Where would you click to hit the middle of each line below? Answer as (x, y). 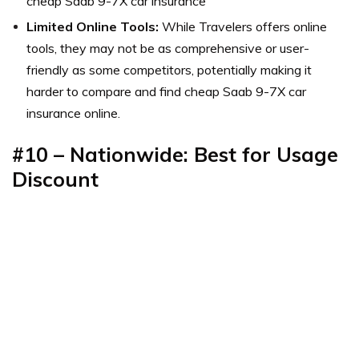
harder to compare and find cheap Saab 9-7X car (166, 92)
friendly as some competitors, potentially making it (169, 70)
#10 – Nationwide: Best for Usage (175, 155)
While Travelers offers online (243, 27)
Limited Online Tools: (93, 27)
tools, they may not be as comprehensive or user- (168, 48)
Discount (55, 179)
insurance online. (73, 113)
